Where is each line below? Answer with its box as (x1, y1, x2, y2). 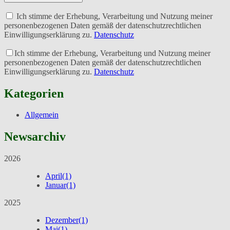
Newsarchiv (4, 130, 66, 144)
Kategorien (4, 86, 64, 100)
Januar (45, 181, 66, 190)
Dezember (45, 216, 79, 225)
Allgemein (25, 110, 59, 120)
